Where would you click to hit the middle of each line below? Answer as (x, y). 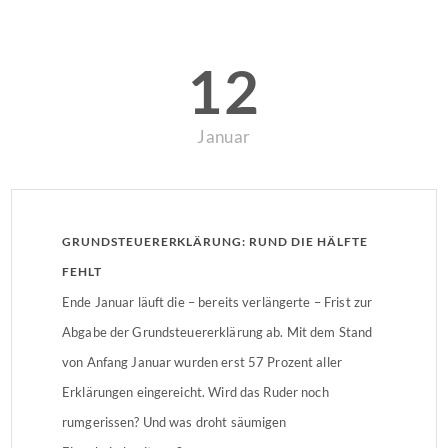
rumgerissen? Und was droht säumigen (174, 421)
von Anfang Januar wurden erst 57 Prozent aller (202, 361)
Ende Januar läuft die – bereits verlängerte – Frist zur (217, 301)
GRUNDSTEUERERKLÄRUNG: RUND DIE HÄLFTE (215, 241)
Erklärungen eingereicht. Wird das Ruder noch (195, 391)
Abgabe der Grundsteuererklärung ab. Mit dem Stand (217, 331)
